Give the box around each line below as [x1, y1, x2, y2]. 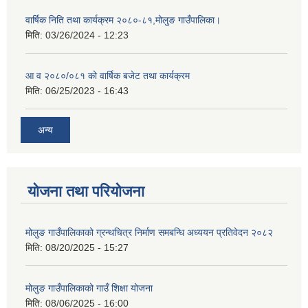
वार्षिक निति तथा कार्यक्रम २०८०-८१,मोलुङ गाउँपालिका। [25, 14, 221, 26]
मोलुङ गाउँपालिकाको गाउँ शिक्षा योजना [25, 282, 153, 294]
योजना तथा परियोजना [27, 182, 144, 200]
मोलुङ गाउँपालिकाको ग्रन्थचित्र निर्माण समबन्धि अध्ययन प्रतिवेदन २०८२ [25, 226, 273, 238]
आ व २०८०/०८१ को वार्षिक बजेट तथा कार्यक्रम [25, 70, 190, 82]
